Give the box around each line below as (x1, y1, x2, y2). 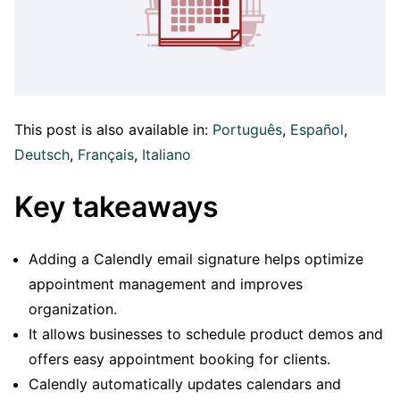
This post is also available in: (14, 121, 212, 138)
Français (78, 146, 134, 163)
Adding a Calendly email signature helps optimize (29, 250, 363, 269)
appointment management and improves (29, 275, 303, 294)
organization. (29, 300, 117, 319)
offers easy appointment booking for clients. (29, 350, 330, 369)
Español (290, 121, 344, 138)
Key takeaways (14, 188, 219, 224)
